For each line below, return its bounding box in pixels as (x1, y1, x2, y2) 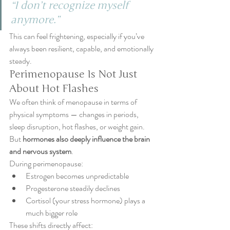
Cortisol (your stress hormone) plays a (26, 195, 147, 206)
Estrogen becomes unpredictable (26, 170, 129, 182)
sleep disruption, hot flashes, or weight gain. (9, 121, 146, 132)
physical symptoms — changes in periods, (9, 108, 140, 120)
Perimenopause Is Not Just (9, 68, 140, 81)
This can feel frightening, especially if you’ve (9, 30, 146, 42)
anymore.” (11, 13, 60, 26)
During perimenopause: (9, 158, 83, 169)
